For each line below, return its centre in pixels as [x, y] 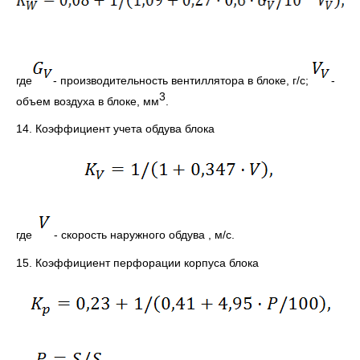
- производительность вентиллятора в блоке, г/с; [182, 80]
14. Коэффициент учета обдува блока [115, 129]
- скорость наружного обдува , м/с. [143, 235]
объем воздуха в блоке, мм [88, 101]
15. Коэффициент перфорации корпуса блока [137, 263]
